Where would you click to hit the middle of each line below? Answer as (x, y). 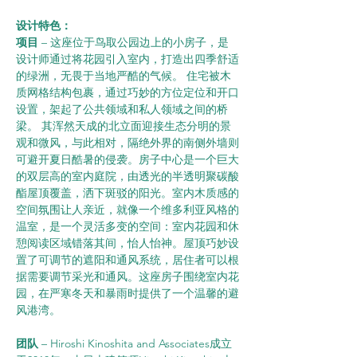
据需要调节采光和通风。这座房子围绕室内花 (127, 277)
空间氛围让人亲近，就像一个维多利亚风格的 (127, 210)
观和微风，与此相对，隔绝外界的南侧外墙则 (127, 143)
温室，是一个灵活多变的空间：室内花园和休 (127, 226)
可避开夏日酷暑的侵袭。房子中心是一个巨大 (127, 159)
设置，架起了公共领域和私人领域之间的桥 (122, 109)
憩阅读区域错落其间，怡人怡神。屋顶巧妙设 (127, 243)
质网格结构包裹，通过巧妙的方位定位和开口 (127, 92)
